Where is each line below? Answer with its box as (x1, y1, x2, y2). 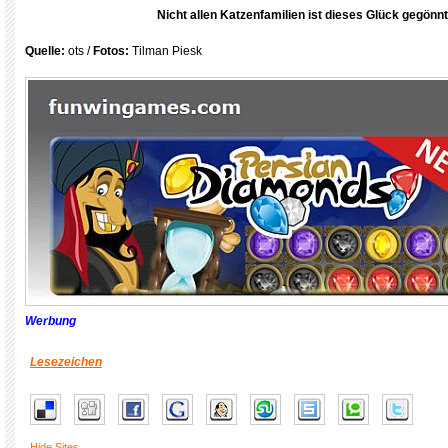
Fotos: (93, 44, 132, 58)
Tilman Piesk (132, 44, 202, 58)
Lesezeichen (30, 355, 102, 369)
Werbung (25, 314, 76, 328)
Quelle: (25, 44, 68, 58)
